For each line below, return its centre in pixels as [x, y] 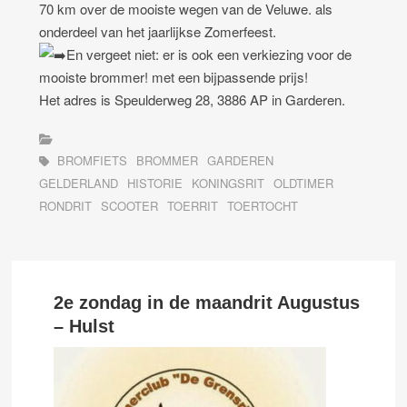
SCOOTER [130, 206]
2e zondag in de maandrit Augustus [207, 303]
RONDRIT [66, 206]
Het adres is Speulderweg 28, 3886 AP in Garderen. [193, 100]
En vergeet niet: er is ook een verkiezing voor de [209, 55]
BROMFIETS [93, 161]
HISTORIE [155, 184]
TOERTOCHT [263, 206]
